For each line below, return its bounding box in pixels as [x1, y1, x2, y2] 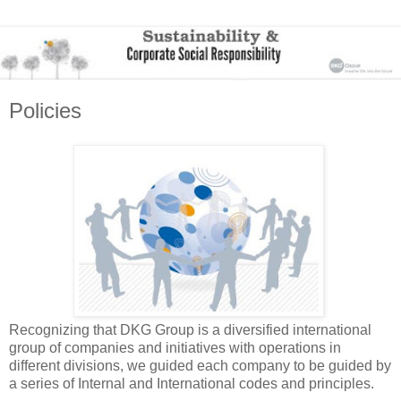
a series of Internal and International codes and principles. [9, 376, 374, 392]
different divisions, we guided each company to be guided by [9, 358, 391, 374]
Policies [9, 98, 81, 124]
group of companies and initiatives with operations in [9, 340, 341, 356]
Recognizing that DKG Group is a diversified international [9, 322, 371, 338]
